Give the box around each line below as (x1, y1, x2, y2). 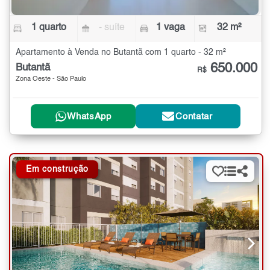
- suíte (99, 23, 125, 33)
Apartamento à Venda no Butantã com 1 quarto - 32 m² (16, 48, 226, 57)
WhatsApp (67, 111, 111, 121)
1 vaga (155, 23, 185, 33)
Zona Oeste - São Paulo (16, 76, 86, 83)
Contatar (175, 111, 213, 121)
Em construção (26, 165, 89, 174)
